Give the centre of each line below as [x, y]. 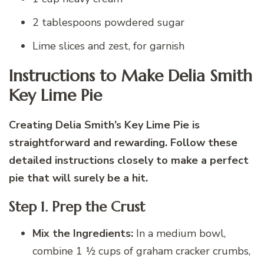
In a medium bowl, [179, 233]
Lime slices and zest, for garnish [108, 46]
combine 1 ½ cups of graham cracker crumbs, [141, 251]
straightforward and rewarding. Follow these [123, 142]
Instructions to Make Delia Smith [131, 75]
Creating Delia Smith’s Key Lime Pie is [104, 125]
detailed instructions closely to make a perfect [129, 160]
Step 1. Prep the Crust [77, 207]
